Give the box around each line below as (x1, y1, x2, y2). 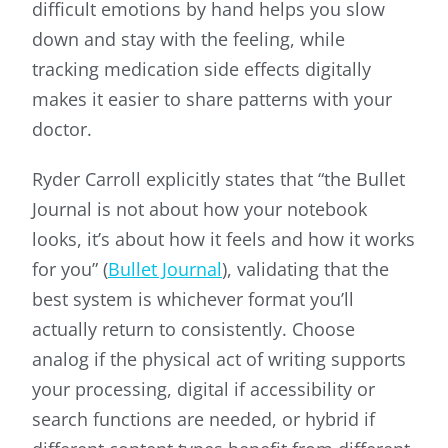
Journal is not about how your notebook (32, 197, 367, 222)
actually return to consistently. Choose (32, 317, 355, 342)
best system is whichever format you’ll (32, 287, 354, 312)
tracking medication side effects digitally (32, 57, 371, 82)
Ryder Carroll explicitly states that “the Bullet (32, 167, 405, 192)
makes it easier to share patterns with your (32, 87, 392, 112)
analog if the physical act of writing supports (32, 347, 406, 372)
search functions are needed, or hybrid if (32, 407, 375, 432)
